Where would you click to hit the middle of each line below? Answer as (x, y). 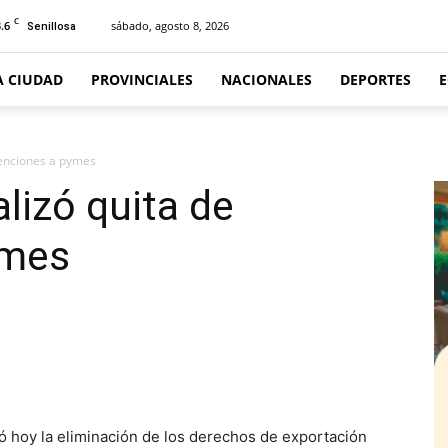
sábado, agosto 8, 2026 (170, 25)
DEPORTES (375, 79)
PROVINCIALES (142, 79)
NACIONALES (266, 79)
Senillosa (51, 26)
